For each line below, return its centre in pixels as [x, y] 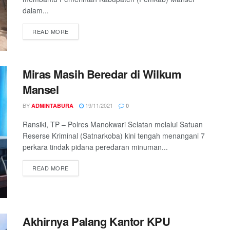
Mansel [41, 89]
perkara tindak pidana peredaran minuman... [95, 147]
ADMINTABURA [52, 105]
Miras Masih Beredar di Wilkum [102, 74]
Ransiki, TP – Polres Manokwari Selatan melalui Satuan [113, 124]
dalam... [36, 11]
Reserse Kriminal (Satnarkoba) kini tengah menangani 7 [114, 135]
